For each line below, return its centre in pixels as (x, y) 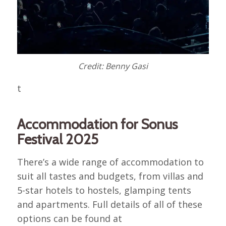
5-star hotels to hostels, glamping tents (104, 190)
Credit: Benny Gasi (113, 66)
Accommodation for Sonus (97, 124)
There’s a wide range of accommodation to (110, 162)
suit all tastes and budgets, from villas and (110, 176)
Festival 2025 (58, 139)
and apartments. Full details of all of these (109, 204)
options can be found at (69, 218)
